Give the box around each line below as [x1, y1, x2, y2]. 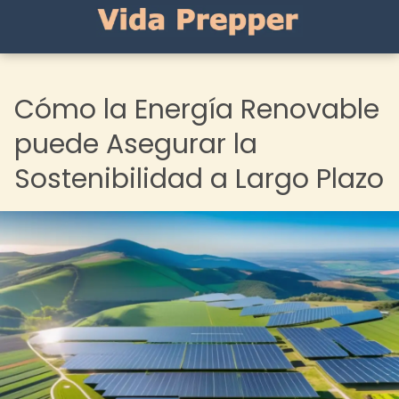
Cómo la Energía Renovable [14, 91, 379, 128]
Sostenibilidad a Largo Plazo [14, 160, 384, 198]
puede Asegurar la [14, 126, 257, 163]
